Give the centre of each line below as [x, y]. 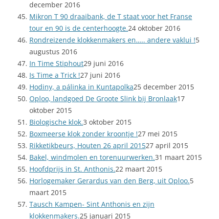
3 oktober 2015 [107, 122]
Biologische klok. [56, 122]
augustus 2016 [53, 52]
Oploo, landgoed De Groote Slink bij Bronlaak [103, 99]
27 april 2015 [167, 146]
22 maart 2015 [139, 169]
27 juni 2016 [100, 75]
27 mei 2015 [158, 134]
